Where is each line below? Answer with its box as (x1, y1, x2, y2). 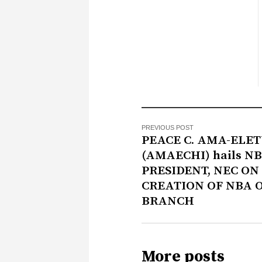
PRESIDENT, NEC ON (142, 163, 259, 179)
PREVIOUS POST (142, 124, 194, 132)
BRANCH (142, 194, 194, 209)
